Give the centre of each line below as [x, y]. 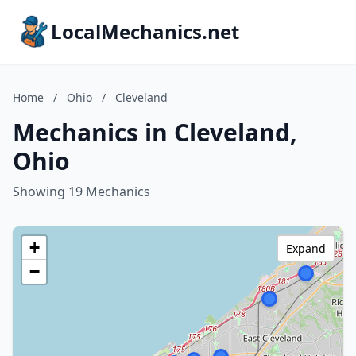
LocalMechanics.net [145, 31]
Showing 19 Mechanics [81, 192]
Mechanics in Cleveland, [155, 132]
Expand [306, 248]
